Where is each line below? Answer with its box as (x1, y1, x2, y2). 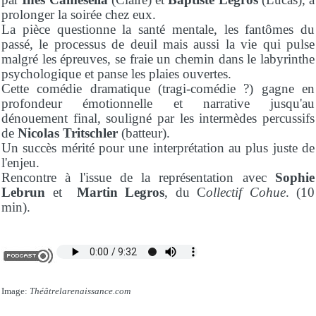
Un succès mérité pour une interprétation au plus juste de (1, 140, 315, 156)
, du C (164, 185, 206, 200)
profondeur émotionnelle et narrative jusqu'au (1, 96, 315, 111)
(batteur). (121, 126, 170, 141)
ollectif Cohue (206, 185, 286, 200)
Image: (1, 285, 30, 296)
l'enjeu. (1, 155, 39, 171)
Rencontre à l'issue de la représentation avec (1, 170, 275, 186)
